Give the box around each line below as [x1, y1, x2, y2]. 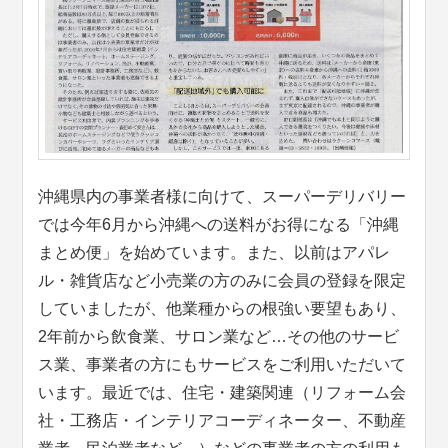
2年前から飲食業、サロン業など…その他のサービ [38, 327, 400, 345]
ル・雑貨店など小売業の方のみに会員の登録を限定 [38, 271, 407, 289]
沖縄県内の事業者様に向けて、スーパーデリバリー [38, 187, 407, 205]
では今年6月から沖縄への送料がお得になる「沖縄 [38, 215, 400, 233]
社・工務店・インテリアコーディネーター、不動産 [38, 411, 407, 429]
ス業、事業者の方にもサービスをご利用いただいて [38, 355, 407, 373]
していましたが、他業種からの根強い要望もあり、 [38, 299, 407, 317]
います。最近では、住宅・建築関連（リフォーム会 [38, 383, 407, 401]
